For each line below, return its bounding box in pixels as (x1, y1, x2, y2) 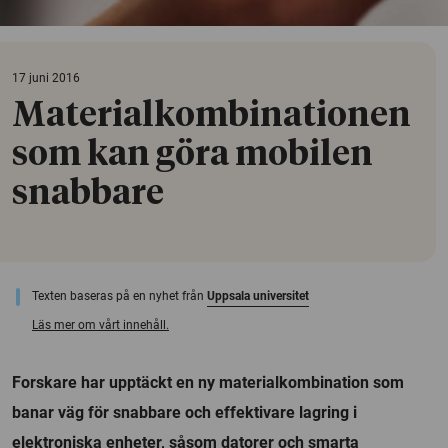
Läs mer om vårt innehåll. (32, 317, 169, 332)
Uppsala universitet (207, 288, 309, 303)
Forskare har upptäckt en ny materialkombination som (12, 372, 404, 392)
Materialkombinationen (12, 98, 411, 133)
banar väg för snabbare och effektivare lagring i (12, 402, 357, 422)
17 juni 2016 (12, 70, 80, 85)
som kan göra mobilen (12, 137, 373, 172)
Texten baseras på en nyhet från (32, 288, 207, 303)
